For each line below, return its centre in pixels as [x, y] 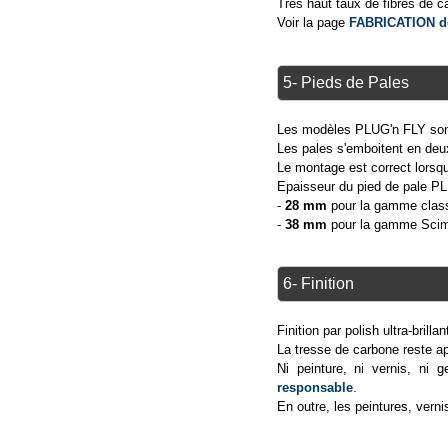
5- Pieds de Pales [345, 82]
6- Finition [318, 283]
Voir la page [312, 23]
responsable [314, 387]
